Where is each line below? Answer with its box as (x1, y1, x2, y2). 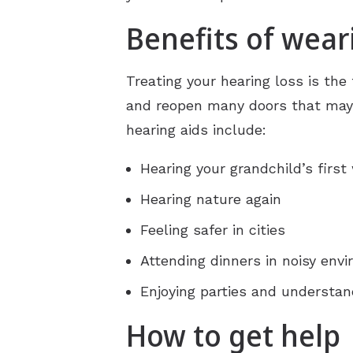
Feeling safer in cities (140, 221, 285, 239)
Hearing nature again (140, 191, 281, 208)
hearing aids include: (126, 121, 266, 139)
